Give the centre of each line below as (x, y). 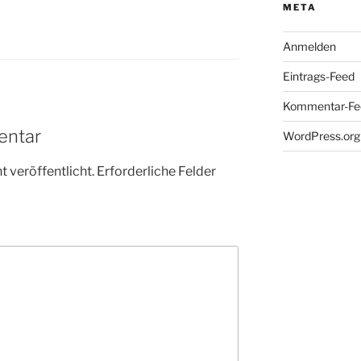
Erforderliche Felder (156, 171)
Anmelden (309, 47)
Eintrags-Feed (318, 77)
